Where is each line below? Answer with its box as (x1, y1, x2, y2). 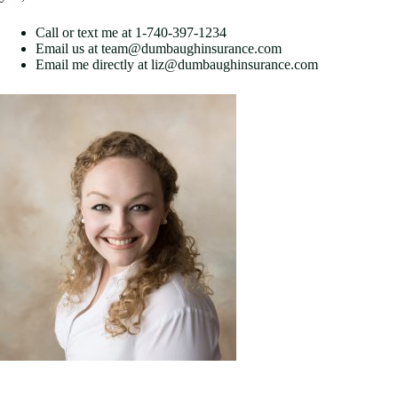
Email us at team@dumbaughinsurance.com (36, 41, 282, 56)
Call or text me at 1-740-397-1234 (36, 25, 227, 40)
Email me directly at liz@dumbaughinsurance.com (36, 57, 318, 72)
